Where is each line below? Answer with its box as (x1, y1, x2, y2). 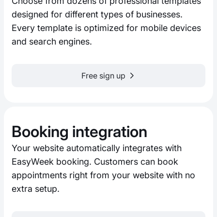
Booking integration (12, 122, 147, 141)
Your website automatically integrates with (12, 143, 182, 154)
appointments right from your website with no (12, 170, 195, 181)
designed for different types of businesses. (12, 9, 183, 20)
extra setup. (12, 184, 60, 194)
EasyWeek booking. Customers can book (12, 156, 178, 167)
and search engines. (12, 36, 92, 47)
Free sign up (81, 71, 125, 81)
